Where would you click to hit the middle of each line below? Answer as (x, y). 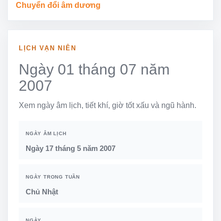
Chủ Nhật (42, 191)
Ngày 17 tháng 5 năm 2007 (71, 148)
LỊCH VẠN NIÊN (48, 48)
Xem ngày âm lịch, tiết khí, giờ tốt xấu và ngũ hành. (108, 105)
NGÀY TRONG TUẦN (53, 177)
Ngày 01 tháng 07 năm (94, 69)
